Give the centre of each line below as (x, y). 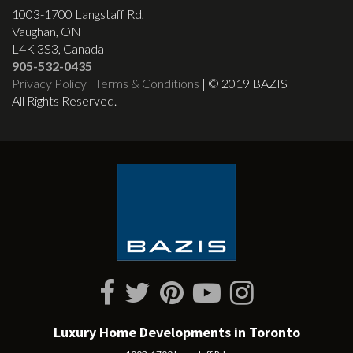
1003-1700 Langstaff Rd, (78, 14)
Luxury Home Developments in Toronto (176, 333)
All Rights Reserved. (64, 101)
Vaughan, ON (46, 32)
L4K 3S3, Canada (58, 49)
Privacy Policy (49, 84)
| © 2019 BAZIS (243, 84)
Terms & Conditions (147, 84)
